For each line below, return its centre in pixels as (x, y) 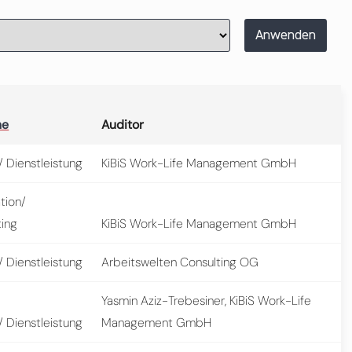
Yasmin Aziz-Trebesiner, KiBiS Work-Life (207, 300)
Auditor (123, 124)
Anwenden (285, 35)
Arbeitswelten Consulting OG (180, 262)
